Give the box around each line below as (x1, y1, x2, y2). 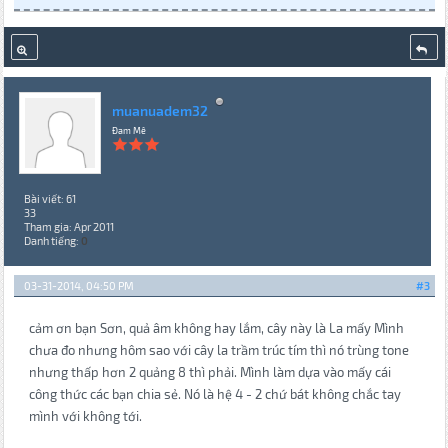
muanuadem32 (111, 101, 208, 119)
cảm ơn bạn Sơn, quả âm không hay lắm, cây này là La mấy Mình (28, 320, 404, 337)
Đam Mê (111, 125, 146, 137)
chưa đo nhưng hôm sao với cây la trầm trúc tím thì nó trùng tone (28, 342, 409, 359)
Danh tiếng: (23, 234, 81, 248)
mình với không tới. (28, 408, 142, 425)
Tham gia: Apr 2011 (23, 220, 114, 234)
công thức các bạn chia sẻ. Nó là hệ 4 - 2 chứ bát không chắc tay (28, 386, 401, 403)
